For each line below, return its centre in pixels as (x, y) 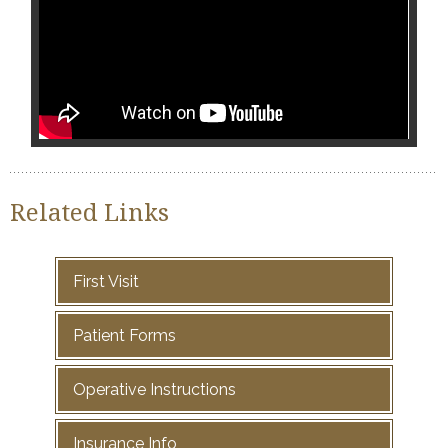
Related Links (89, 211)
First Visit (105, 281)
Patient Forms (124, 335)
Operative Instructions (154, 389)
